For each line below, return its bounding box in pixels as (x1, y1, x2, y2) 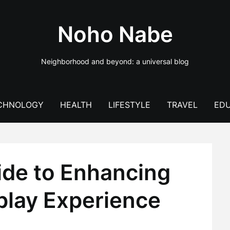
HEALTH (60, 100, 92, 110)
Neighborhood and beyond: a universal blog (41, 57, 189, 66)
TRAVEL (166, 100, 198, 110)
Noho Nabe (57, 21, 173, 47)
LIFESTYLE (108, 100, 150, 110)
